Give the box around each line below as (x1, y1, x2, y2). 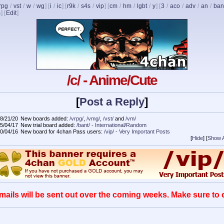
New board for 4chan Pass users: (20, 128, 104, 135)
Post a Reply (79, 95, 144, 108)
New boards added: (20, 115, 69, 122)
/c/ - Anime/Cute (67, 72, 157, 88)
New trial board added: (20, 122, 76, 128)
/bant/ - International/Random (76, 122, 146, 128)
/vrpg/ (69, 115, 83, 122)
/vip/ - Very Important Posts (104, 128, 170, 135)
